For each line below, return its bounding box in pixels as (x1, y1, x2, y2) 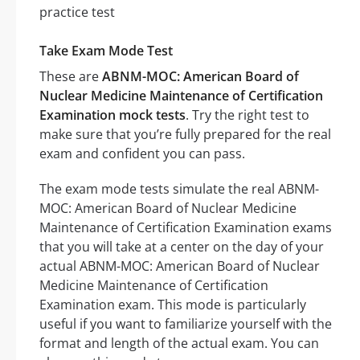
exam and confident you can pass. (39, 145, 245, 163)
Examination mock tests (39, 106, 186, 125)
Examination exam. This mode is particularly (39, 296, 306, 314)
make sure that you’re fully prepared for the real (39, 125, 331, 144)
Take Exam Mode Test (39, 42, 173, 60)
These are (39, 67, 102, 86)
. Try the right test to (186, 106, 309, 125)
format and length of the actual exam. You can (39, 334, 319, 353)
